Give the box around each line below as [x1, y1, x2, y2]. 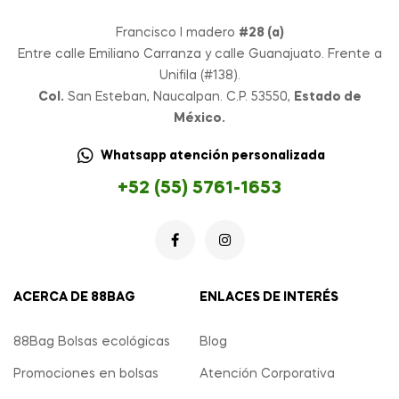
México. [174, 112, 225, 126]
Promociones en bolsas [13, 368, 159, 381]
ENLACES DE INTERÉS [199, 291, 338, 305]
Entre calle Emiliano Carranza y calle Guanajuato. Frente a [17, 48, 382, 61]
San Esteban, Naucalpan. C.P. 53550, [63, 91, 294, 104]
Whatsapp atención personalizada [101, 150, 325, 163]
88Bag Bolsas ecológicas [13, 336, 170, 349]
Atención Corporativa [199, 368, 335, 381]
